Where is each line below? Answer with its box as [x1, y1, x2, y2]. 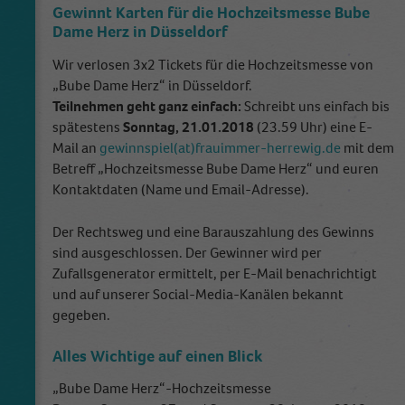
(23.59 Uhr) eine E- [254, 117, 372, 137]
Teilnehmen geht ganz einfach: [52, 96, 241, 116]
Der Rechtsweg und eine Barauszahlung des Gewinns [52, 221, 374, 241]
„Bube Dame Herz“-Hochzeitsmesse [52, 379, 274, 399]
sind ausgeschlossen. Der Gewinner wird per [52, 242, 322, 262]
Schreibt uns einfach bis [241, 96, 390, 116]
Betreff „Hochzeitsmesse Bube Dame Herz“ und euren [52, 158, 379, 178]
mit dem [341, 137, 394, 157]
